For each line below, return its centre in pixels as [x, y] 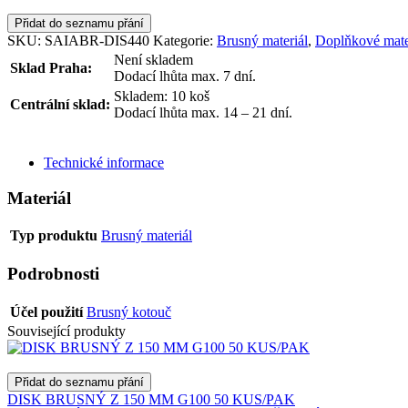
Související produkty [66, 331]
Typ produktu [54, 236]
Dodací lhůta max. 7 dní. [185, 76]
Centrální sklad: [60, 104]
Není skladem [153, 59]
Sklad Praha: [51, 67]
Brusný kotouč [129, 311]
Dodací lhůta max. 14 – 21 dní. [203, 112]
